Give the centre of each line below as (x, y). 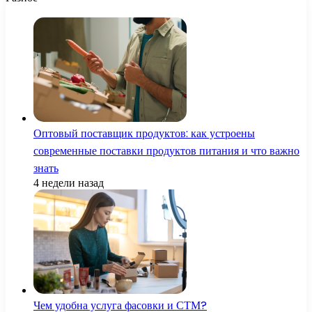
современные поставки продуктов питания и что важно (166, 151)
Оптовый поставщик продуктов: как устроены (144, 134)
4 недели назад (69, 183)
